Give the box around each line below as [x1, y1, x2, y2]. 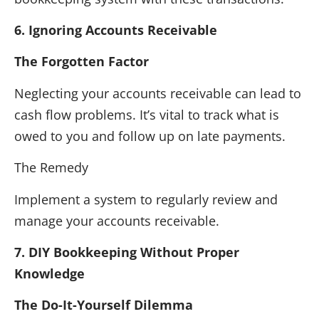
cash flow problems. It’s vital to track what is [14, 105, 279, 123]
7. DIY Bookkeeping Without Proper [14, 244, 239, 261]
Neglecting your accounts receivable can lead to [14, 84, 301, 102]
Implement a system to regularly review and [14, 190, 278, 208]
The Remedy [14, 159, 88, 177]
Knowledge [14, 265, 85, 282]
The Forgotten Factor [14, 53, 149, 70]
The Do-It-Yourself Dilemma [14, 296, 193, 314]
